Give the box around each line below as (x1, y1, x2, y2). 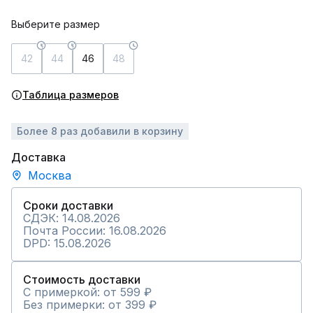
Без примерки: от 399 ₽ (23, 298, 156, 312)
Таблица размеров (22, 89, 119, 101)
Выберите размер (11, 18, 100, 30)
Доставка (11, 150, 66, 164)
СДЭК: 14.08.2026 (23, 211, 120, 225)
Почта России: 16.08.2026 (23, 224, 166, 238)
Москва (28, 168, 71, 182)
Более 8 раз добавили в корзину (17, 125, 183, 137)
